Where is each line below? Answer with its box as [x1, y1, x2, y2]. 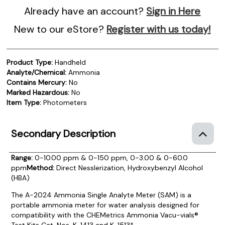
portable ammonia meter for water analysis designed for [11, 200, 199, 209]
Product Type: [7, 57, 53, 67]
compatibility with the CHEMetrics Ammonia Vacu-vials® [11, 210, 198, 219]
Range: [11, 153, 33, 162]
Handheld [53, 57, 86, 67]
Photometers [41, 97, 87, 107]
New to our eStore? [14, 22, 107, 36]
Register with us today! [106, 22, 211, 36]
